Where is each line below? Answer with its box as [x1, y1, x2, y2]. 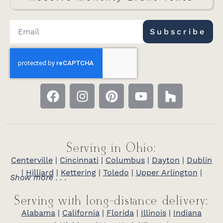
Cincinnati [60, 155, 99, 165]
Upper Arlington [135, 168, 198, 178]
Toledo [103, 168, 129, 178]
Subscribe [150, 27, 206, 37]
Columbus [106, 155, 145, 165]
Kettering [60, 168, 96, 178]
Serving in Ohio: [67, 141, 156, 156]
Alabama [21, 208, 55, 218]
